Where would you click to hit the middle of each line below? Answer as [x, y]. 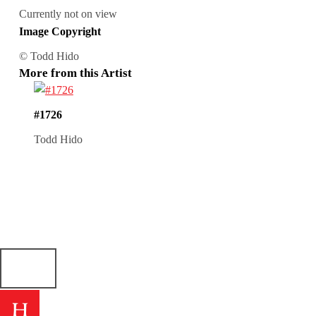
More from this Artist [75, 73]
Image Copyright [60, 32]
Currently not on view [68, 14]
